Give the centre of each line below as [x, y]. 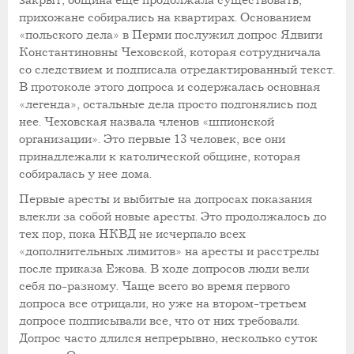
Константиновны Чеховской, [103, 52]
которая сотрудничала [254, 52]
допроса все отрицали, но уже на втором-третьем [163, 303]
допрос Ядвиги [280, 35]
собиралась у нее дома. [85, 174]
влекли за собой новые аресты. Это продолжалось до [173, 217]
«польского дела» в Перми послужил [126, 35]
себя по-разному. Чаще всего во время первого [154, 286]
